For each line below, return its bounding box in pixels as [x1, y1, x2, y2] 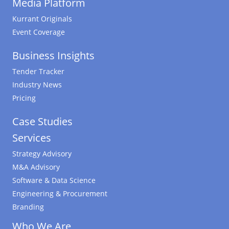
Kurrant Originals [12, 14, 72, 24]
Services [12, 131, 51, 145]
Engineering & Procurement [12, 189, 107, 199]
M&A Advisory [12, 162, 60, 172]
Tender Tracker [12, 66, 64, 77]
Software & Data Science [12, 175, 96, 186]
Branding [12, 202, 44, 212]
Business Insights [12, 49, 95, 63]
